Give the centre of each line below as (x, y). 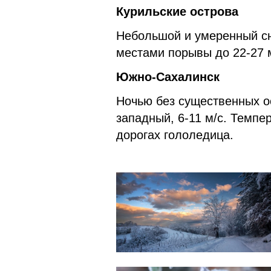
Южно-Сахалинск (168, 77)
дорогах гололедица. (175, 135)
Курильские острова (177, 11)
